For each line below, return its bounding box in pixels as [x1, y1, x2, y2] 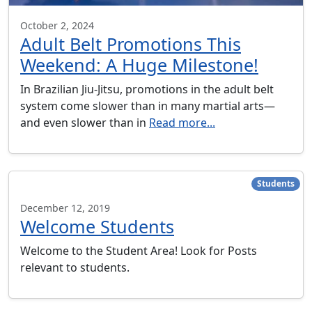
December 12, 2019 [20, 201, 110, 215]
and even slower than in [20, 115, 149, 131]
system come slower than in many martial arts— [20, 98, 275, 114]
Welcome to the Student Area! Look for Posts [20, 243, 257, 259]
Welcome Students [20, 214, 174, 239]
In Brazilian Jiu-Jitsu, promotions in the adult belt [20, 81, 274, 97]
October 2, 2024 [20, 19, 94, 33]
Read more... [149, 115, 215, 131]
